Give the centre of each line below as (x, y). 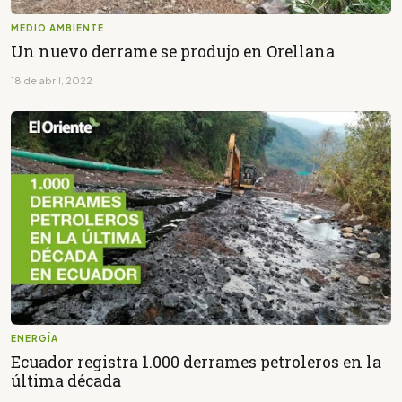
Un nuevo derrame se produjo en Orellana (173, 51)
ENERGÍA (35, 338)
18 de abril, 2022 (52, 80)
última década (66, 380)
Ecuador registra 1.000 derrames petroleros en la (196, 362)
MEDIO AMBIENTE (57, 27)
